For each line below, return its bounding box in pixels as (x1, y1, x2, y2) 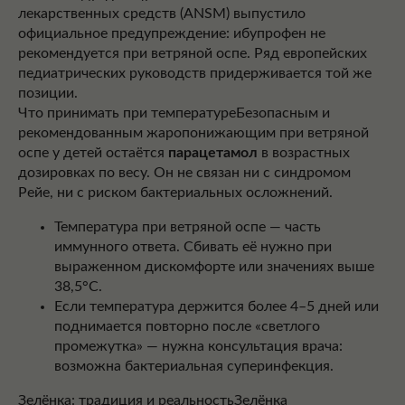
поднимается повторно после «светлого (54, 319, 320, 334)
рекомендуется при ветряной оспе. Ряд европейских (18, 46, 367, 61)
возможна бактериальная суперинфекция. (54, 359, 334, 373)
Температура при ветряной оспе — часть (54, 220, 321, 234)
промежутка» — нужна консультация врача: (54, 339, 343, 353)
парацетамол (168, 146, 258, 160)
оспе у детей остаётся (18, 146, 168, 160)
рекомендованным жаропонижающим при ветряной (18, 126, 369, 140)
